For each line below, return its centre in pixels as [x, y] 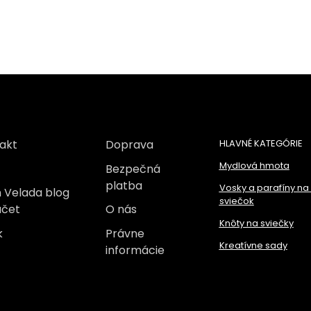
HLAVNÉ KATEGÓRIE [261, 144]
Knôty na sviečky [256, 224]
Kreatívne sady [253, 246]
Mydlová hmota [254, 166]
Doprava [129, 145]
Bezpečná [133, 169]
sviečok [236, 201]
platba [124, 185]
